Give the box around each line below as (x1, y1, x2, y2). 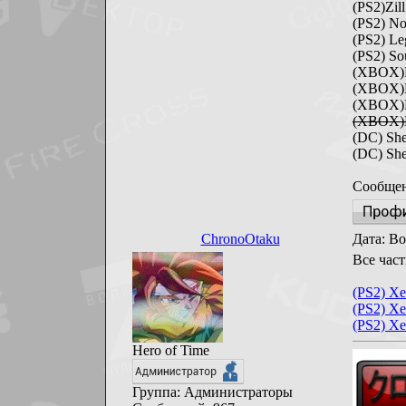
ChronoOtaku (200, 231, 280, 246)
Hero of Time (132, 343, 209, 358)
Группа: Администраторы (132, 384, 293, 400)
